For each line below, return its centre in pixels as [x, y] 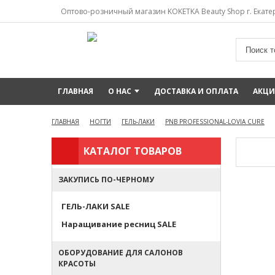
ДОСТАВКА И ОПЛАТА [196, 91]
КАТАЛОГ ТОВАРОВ [133, 151]
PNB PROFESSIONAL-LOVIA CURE [215, 122]
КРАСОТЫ [77, 264]
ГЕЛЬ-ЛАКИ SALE [95, 206]
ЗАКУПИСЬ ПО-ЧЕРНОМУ [106, 180]
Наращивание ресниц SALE [119, 224]
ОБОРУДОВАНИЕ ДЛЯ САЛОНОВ [121, 253]
